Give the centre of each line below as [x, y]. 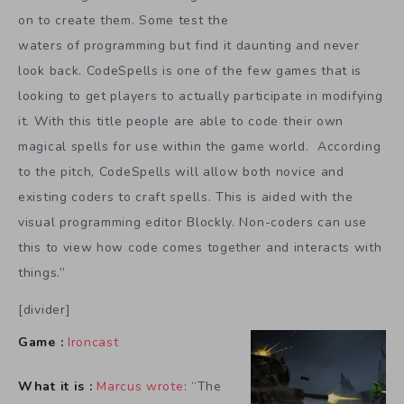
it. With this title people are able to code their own [181, 122]
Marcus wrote [140, 386]
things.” [42, 273]
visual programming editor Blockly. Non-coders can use [193, 223]
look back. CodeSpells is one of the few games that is [190, 71]
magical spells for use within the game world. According [200, 147]
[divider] [45, 310]
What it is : [55, 386]
